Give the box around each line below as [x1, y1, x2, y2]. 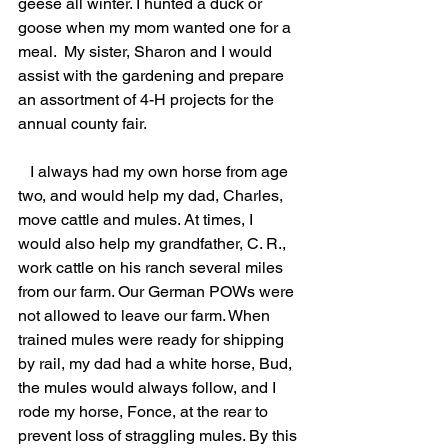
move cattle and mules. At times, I [18, 210, 257, 229]
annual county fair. [18, 114, 147, 133]
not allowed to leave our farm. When [18, 306, 274, 325]
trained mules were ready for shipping [18, 330, 288, 349]
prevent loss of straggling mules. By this [18, 426, 301, 445]
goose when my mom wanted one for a [18, 18, 295, 37]
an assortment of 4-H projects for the [18, 90, 278, 109]
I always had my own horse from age [18, 162, 30, 181]
